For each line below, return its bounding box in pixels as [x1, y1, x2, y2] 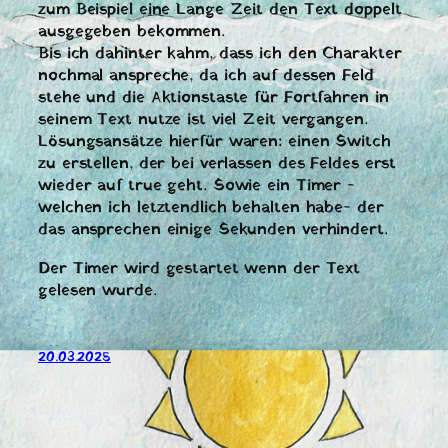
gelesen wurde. [38, 278, 157, 303]
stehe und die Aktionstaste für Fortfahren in [38, 86, 389, 111]
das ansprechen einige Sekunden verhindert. [38, 218, 388, 243]
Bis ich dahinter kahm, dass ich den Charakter [38, 42, 402, 67]
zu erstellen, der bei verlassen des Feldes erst [38, 152, 397, 177]
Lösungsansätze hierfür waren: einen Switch [38, 130, 391, 155]
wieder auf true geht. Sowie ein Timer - [38, 174, 356, 199]
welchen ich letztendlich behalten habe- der [38, 196, 384, 221]
